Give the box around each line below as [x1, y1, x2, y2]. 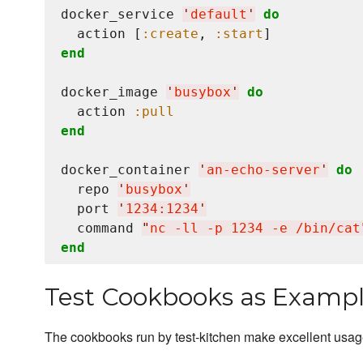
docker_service [61, 6, 182, 23]
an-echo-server [207, 162, 320, 178]
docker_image [61, 84, 166, 100]
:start [215, 26, 263, 42]
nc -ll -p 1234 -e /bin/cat [150, 220, 361, 237]
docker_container [61, 162, 199, 178]
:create [142, 26, 199, 42]
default [190, 6, 247, 23]
